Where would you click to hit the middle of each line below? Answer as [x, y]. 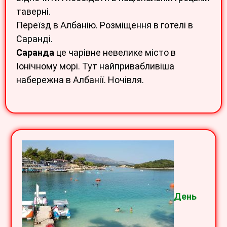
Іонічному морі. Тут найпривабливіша [95, 66]
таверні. [33, 11]
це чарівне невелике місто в [115, 52]
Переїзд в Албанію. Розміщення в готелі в [105, 25]
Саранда [35, 52]
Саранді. [34, 39]
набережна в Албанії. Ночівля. [80, 80]
